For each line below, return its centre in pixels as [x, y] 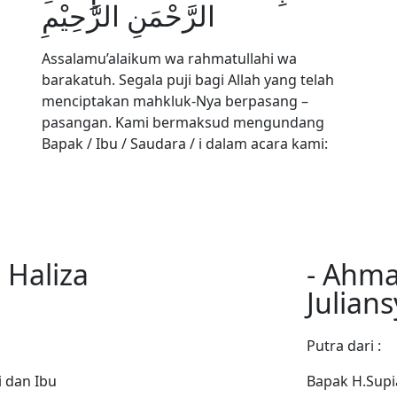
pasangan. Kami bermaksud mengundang [183, 122]
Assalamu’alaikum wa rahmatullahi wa [170, 58]
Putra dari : [344, 346]
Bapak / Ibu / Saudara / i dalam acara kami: [185, 144]
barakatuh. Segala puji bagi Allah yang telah [188, 80]
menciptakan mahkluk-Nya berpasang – [175, 101]
